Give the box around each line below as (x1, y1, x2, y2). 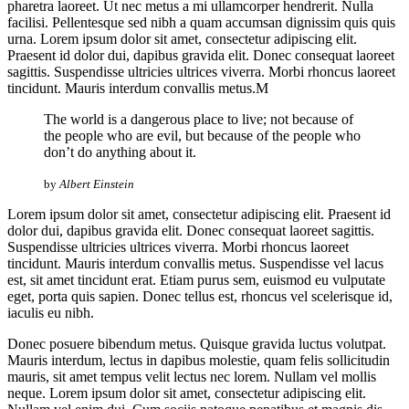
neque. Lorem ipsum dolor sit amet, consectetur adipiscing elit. (7, 384, 366, 401)
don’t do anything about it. (44, 143, 196, 160)
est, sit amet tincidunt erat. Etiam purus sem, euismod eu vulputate (7, 271, 385, 288)
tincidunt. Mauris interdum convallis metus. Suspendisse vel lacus (7, 255, 383, 271)
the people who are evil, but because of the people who (44, 127, 361, 143)
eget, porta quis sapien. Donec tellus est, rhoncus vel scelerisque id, (7, 288, 393, 304)
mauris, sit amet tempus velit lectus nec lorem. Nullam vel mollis (7, 368, 376, 384)
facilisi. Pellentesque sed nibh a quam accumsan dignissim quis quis (7, 14, 395, 30)
